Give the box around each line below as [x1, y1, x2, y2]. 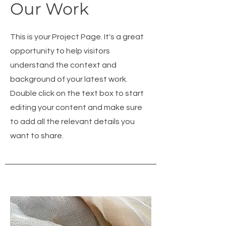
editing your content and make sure [10, 103, 142, 111]
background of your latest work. [10, 75, 128, 83]
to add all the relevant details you [10, 118, 135, 126]
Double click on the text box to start [10, 89, 144, 97]
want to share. [10, 132, 64, 140]
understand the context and [10, 61, 117, 69]
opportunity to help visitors [10, 47, 110, 55]
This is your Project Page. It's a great [10, 33, 144, 41]
